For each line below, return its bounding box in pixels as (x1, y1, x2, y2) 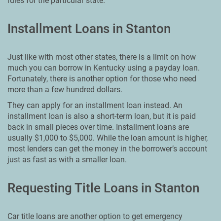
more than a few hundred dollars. (7, 85, 122, 94)
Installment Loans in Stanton (7, 21, 171, 36)
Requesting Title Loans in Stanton (7, 181, 199, 195)
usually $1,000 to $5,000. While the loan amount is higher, (7, 133, 208, 143)
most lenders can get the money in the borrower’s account (7, 144, 207, 153)
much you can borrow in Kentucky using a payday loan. (7, 63, 200, 73)
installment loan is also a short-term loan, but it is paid (7, 111, 196, 121)
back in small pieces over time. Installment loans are (7, 122, 189, 132)
